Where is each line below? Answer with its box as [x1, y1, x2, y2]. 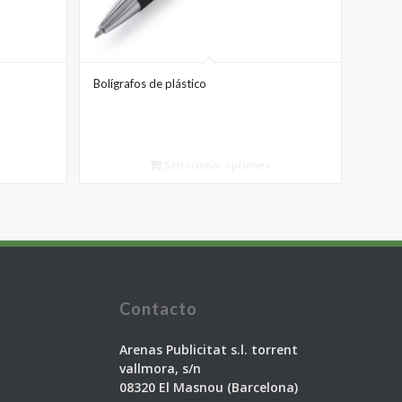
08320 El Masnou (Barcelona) [118, 378, 298, 396]
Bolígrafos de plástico [92, 76, 206, 92]
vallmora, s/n [118, 359, 201, 377]
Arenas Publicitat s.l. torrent [118, 340, 298, 358]
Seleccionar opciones [162, 158, 271, 172]
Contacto [118, 298, 197, 319]
